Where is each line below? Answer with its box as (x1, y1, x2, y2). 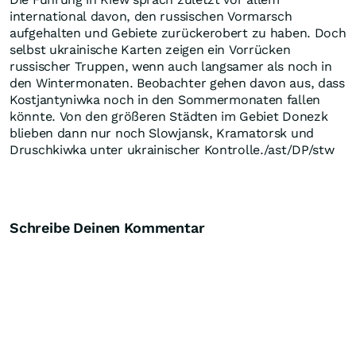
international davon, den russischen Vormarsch (10, 9, 292, 25)
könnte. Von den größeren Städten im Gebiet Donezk (10, 109, 328, 125)
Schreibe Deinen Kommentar (10, 219, 205, 237)
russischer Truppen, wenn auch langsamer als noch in (10, 59, 332, 75)
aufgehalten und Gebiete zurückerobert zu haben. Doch (10, 25, 346, 41)
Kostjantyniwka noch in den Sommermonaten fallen (10, 92, 320, 108)
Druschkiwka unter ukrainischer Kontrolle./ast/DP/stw (10, 142, 335, 158)
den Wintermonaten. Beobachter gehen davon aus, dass (10, 75, 345, 91)
